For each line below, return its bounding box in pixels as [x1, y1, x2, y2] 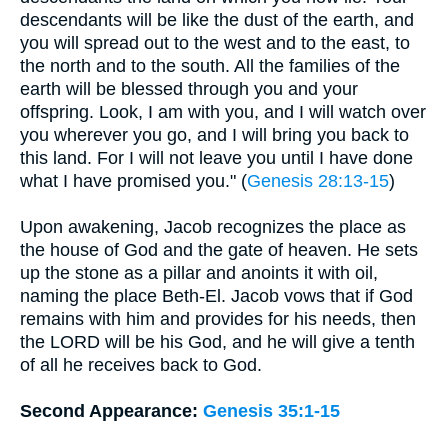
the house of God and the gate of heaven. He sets [20, 240, 418, 260]
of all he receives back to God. [20, 355, 262, 375]
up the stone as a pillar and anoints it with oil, [20, 263, 378, 283]
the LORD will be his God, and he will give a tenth [20, 332, 415, 352]
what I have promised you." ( [20, 171, 247, 191]
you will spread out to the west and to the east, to [20, 33, 410, 53]
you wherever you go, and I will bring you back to [20, 125, 409, 145]
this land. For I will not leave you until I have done [20, 148, 413, 168]
